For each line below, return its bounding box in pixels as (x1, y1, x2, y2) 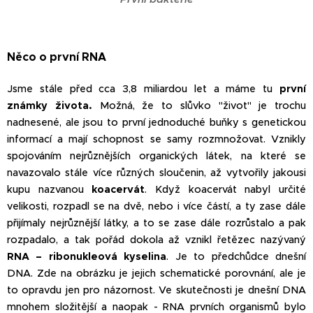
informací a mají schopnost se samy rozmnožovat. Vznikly (7, 132, 306, 145)
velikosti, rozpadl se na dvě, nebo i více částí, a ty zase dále (7, 199, 306, 212)
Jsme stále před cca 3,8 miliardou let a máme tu (7, 82, 273, 95)
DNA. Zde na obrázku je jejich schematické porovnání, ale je (7, 266, 306, 279)
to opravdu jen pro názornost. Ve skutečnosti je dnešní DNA (7, 283, 306, 296)
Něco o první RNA (7, 49, 106, 64)
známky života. (7, 99, 100, 112)
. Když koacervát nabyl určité (145, 182, 307, 196)
